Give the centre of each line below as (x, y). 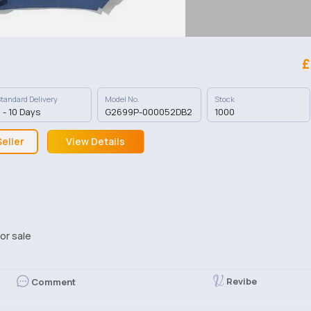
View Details (96, 141)
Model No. (123, 99)
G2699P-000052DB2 (149, 112)
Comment (53, 282)
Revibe (242, 281)
